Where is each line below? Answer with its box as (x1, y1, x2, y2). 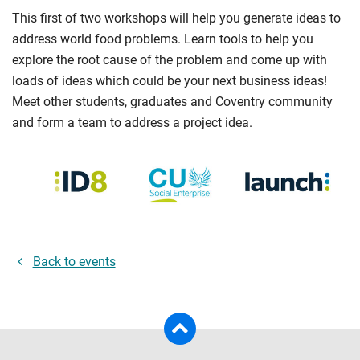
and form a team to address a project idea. (12, 114, 252, 130)
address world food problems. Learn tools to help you (12, 31, 313, 47)
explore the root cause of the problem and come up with (12, 51, 327, 67)
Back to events (32, 253, 116, 269)
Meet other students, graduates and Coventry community (12, 93, 333, 109)
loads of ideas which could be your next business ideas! (12, 72, 327, 88)
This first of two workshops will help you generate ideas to (12, 10, 341, 26)
